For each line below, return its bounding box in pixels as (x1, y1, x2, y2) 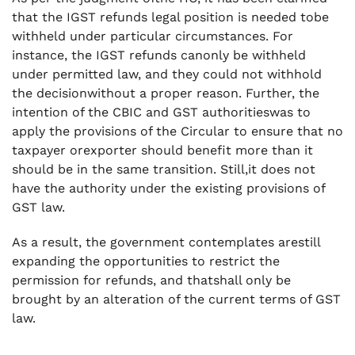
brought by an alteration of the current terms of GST (12, 292, 341, 307)
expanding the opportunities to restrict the (12, 254, 280, 269)
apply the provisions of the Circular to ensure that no (12, 124, 343, 139)
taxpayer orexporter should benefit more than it (12, 143, 313, 158)
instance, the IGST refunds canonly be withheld (12, 48, 306, 63)
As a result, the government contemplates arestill (12, 235, 320, 250)
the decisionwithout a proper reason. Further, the (12, 86, 319, 101)
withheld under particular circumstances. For (12, 29, 293, 44)
